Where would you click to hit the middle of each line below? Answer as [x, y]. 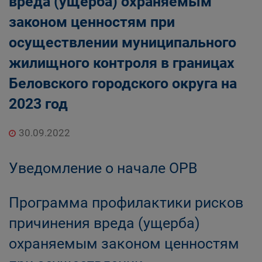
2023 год [38, 104]
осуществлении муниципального [123, 42]
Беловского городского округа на [123, 83]
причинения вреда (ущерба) [104, 223]
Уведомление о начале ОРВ [103, 168]
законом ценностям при [92, 22]
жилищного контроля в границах [122, 63]
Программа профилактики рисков [126, 203]
